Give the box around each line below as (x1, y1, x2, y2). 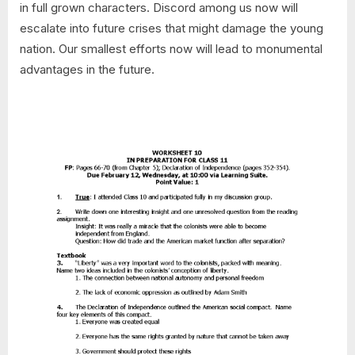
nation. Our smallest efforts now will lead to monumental (20, 40, 323, 56)
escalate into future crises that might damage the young (20, 20, 323, 36)
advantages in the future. (20, 61, 155, 77)
